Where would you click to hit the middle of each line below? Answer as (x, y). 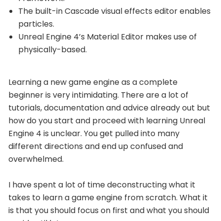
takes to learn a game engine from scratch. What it (108, 197)
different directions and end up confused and (96, 146)
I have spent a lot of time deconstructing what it (102, 184)
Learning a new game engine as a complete (93, 82)
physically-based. (53, 49)
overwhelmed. (36, 159)
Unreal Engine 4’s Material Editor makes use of (108, 37)
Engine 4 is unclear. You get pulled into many (94, 133)
